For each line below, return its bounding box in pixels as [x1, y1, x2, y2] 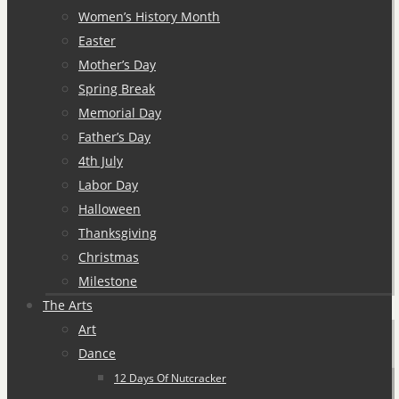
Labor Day [78, 176, 138, 193]
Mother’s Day [78, 56, 156, 73]
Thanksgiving [78, 224, 157, 241]
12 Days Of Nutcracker [114, 370, 226, 386]
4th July [78, 152, 123, 169]
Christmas [78, 248, 139, 265]
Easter [78, 32, 116, 49]
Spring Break [78, 80, 155, 97]
